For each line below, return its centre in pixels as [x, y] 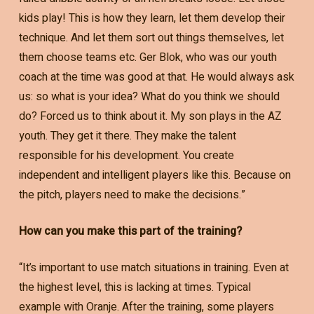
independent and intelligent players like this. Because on [155, 175]
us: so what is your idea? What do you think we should [149, 96]
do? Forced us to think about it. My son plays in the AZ [150, 116]
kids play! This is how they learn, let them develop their [152, 18]
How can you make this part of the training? [130, 231]
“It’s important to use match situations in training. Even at [153, 267]
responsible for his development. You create [126, 155]
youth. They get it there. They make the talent [127, 136]
